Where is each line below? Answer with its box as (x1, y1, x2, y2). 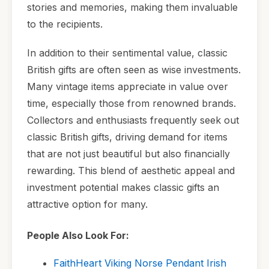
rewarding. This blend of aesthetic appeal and (27, 164, 235, 177)
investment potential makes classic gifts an (27, 181, 219, 193)
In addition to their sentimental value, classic (27, 46, 228, 59)
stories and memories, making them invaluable (27, 1, 238, 14)
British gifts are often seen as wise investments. (27, 63, 241, 76)
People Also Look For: (27, 229, 129, 241)
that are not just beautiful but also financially (27, 147, 230, 160)
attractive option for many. (27, 198, 148, 210)
